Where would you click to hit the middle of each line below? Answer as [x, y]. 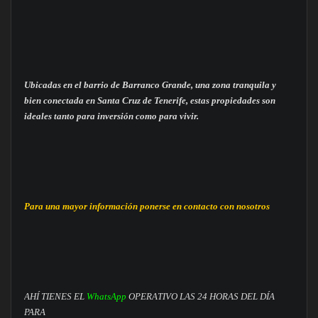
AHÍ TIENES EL [54, 297]
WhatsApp [106, 297]
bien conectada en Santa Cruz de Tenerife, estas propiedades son [149, 101]
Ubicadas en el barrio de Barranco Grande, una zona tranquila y [150, 85]
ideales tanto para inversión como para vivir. [111, 116]
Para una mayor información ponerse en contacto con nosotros [147, 207]
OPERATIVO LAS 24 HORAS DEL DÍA [201, 297]
